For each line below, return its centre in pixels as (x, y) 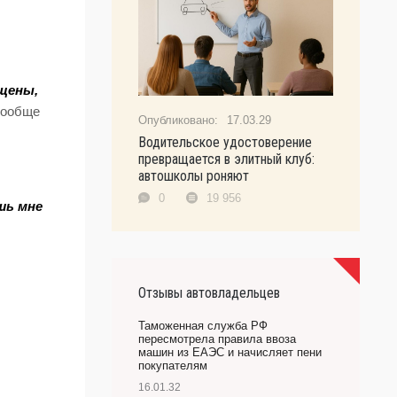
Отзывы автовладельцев (209, 293)
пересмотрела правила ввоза (217, 339)
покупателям (173, 366)
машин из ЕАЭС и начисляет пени (230, 352)
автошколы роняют (194, 176)
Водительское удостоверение (225, 142)
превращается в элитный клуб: (226, 159)
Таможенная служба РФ (203, 326)
